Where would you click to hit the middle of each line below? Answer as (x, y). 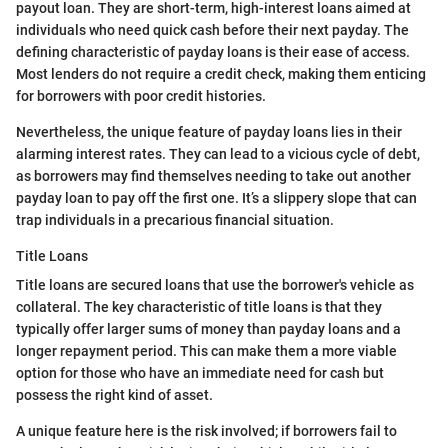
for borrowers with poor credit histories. (141, 96)
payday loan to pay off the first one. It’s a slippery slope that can (216, 198)
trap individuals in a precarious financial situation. (175, 220)
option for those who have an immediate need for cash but (200, 373)
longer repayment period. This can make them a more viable (206, 351)
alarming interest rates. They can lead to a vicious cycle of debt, (218, 154)
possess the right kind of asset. (114, 395)
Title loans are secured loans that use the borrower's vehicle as (215, 285)
